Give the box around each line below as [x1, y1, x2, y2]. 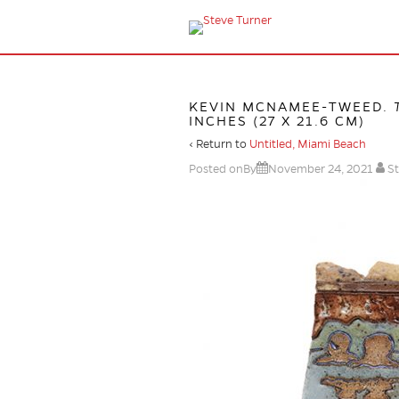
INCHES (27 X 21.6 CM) [189, 114, 365, 128]
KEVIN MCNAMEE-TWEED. [189, 100, 394, 114]
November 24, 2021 [268, 163, 373, 175]
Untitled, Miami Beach [249, 138, 366, 151]
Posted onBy [189, 163, 256, 175]
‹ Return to [189, 138, 249, 151]
